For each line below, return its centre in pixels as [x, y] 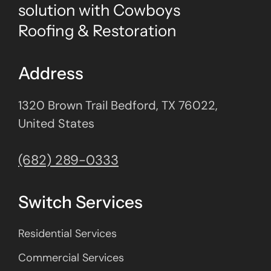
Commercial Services [71, 257]
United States [56, 123]
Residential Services [67, 233]
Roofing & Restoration [97, 31]
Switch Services [80, 202]
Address [51, 73]
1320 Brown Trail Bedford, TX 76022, [118, 105]
